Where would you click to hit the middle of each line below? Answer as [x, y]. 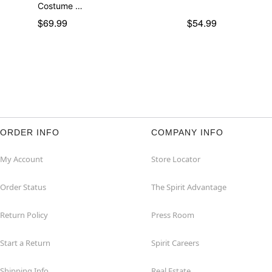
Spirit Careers [175, 243]
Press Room [173, 215]
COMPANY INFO [187, 132]
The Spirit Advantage [189, 187]
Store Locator [176, 159]
